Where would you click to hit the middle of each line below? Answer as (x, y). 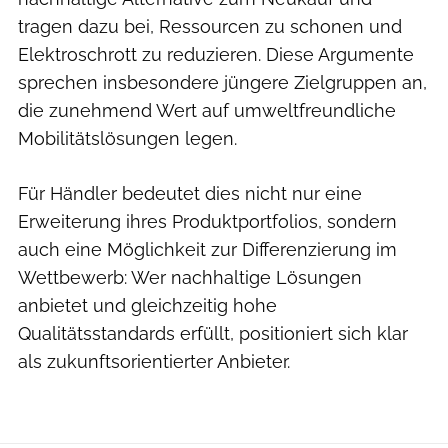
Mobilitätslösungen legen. (127, 138)
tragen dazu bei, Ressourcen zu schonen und (210, 26)
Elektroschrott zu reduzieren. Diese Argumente (216, 54)
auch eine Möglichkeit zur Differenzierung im (207, 249)
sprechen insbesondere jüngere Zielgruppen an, (222, 82)
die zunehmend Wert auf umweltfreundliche (207, 110)
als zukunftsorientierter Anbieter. (154, 361)
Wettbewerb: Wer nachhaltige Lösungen (190, 277)
